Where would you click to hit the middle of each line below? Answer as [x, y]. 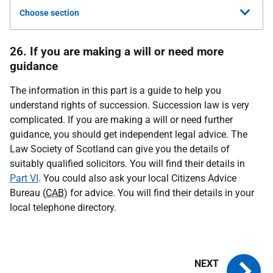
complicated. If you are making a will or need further [121, 120]
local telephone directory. [63, 207]
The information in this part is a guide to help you [115, 90]
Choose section [49, 13]
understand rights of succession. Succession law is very [129, 105]
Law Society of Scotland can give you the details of [120, 149]
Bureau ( [28, 193]
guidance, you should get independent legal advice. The [129, 134]
